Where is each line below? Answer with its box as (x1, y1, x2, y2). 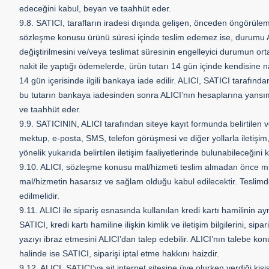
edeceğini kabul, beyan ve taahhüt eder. (19, 4, 171, 13)
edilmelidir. (19, 191, 59, 201)
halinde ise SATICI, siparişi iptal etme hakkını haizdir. (19, 249, 219, 258)
